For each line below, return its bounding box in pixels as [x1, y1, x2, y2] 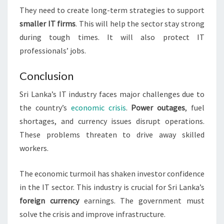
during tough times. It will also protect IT [19, 32, 204, 42]
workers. [19, 143, 48, 153]
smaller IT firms [19, 18, 76, 29]
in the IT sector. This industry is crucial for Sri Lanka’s [19, 182, 204, 192]
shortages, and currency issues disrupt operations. [19, 116, 204, 126]
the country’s [19, 102, 71, 113]
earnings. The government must [78, 195, 205, 206]
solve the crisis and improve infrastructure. [19, 209, 165, 219]
